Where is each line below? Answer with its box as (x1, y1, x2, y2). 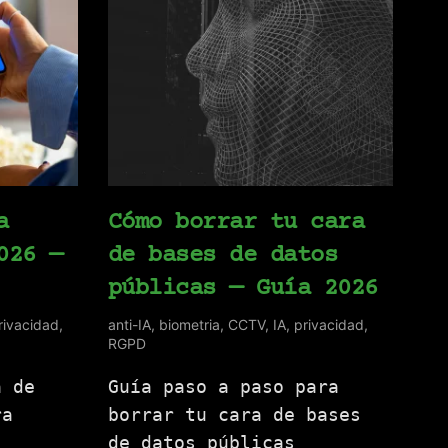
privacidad (293, 316, 364, 334)
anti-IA (107, 316, 151, 334)
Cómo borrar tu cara (107, 209, 365, 237)
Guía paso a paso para (107, 376, 339, 398)
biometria (158, 316, 220, 334)
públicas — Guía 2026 (107, 275, 378, 303)
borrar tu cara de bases (107, 404, 361, 426)
